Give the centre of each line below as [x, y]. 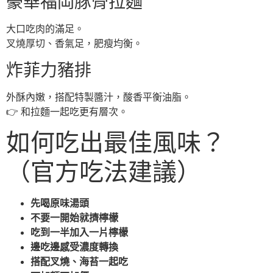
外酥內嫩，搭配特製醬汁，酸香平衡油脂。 [99, 97]
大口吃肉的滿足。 [45, 29]
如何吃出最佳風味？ [116, 143]
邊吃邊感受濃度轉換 [74, 247]
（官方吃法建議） [104, 172]
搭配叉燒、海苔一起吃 [79, 262]
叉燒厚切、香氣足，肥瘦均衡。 [74, 44]
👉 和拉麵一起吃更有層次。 [67, 112]
